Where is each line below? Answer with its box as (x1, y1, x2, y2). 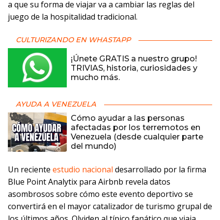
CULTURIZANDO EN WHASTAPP (16, 35, 131, 44)
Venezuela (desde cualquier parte (71, 132, 203, 141)
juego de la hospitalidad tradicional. (8, 11, 137, 22)
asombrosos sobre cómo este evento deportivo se (8, 189, 193, 199)
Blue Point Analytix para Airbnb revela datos (8, 176, 170, 187)
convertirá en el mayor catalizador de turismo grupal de (8, 201, 212, 212)
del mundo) (71, 141, 116, 151)
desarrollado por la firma (115, 164, 206, 175)
